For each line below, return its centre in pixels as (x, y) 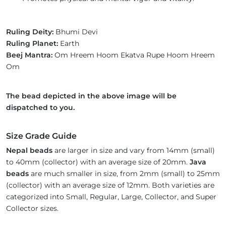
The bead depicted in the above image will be (91, 96)
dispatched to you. (40, 108)
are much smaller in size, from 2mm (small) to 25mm (124, 174)
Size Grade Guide (41, 136)
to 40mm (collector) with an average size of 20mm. (98, 162)
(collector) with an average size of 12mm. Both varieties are (110, 185)
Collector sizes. (33, 209)
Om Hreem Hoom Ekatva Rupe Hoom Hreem (134, 55)
